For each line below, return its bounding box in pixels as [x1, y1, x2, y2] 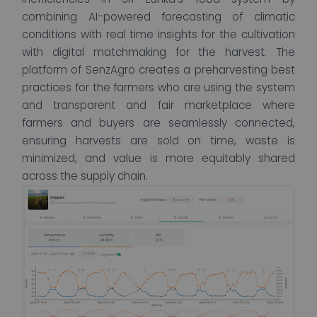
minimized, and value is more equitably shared [22, 150, 295, 166]
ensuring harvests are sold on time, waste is [22, 132, 295, 148]
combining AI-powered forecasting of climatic [22, 8, 295, 24]
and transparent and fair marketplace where [22, 97, 295, 113]
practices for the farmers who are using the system [22, 79, 295, 95]
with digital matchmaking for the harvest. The [22, 44, 295, 59]
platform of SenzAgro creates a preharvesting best [22, 62, 295, 77]
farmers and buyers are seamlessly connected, [22, 115, 295, 130]
